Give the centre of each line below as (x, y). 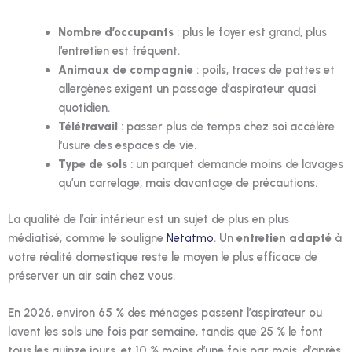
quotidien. (84, 107)
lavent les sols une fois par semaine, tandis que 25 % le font (165, 331)
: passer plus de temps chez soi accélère (226, 126)
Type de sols (92, 164)
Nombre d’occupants (115, 32)
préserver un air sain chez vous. (92, 275)
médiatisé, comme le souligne (87, 238)
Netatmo (190, 238)
